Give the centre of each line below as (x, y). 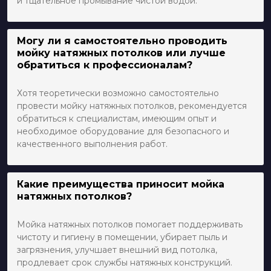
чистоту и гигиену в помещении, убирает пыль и (122, 237)
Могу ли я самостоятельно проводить (122, 41)
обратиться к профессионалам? (105, 65)
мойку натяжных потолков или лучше (121, 53)
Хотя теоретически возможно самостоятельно (118, 93)
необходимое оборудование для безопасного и (123, 132)
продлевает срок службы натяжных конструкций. (125, 263)
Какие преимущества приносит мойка (121, 184)
